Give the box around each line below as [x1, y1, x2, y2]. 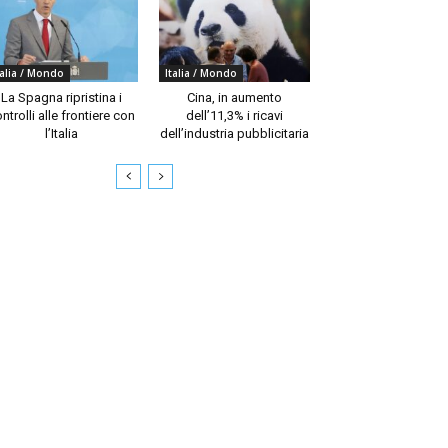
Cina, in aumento [186, 89, 282, 105]
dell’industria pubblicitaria [159, 125, 309, 141]
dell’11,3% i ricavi [185, 107, 283, 123]
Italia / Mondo [164, 65, 237, 80]
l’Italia [45, 125, 79, 141]
